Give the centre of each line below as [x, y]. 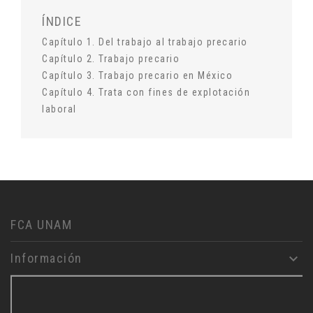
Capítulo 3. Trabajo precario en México [137, 76]
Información [46, 259]
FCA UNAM [41, 225]
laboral [59, 109]
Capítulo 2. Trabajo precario [111, 59]
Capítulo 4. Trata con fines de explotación [146, 93]
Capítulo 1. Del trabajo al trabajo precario [145, 42]
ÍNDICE [62, 22]
